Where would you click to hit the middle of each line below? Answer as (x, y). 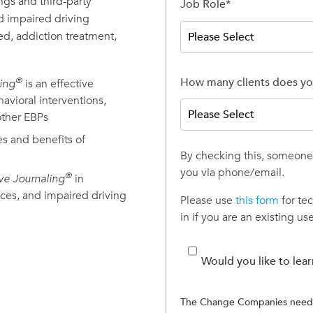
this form (257, 201)
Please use (208, 201)
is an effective (59, 84)
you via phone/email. (233, 173)
